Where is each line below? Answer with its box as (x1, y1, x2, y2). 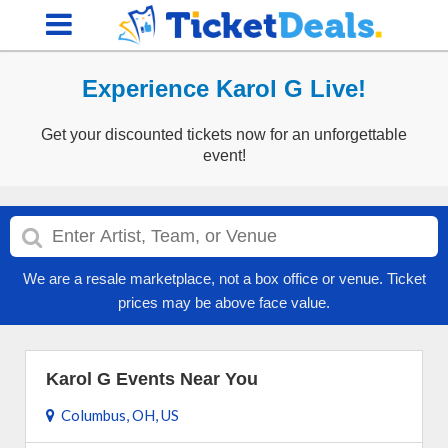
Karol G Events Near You (46, 369, 258, 389)
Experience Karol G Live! (82, 75, 366, 102)
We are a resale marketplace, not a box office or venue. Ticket (22, 270, 426, 287)
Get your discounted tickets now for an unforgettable (41, 126, 407, 143)
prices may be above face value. (118, 294, 330, 311)
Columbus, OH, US (55, 406, 179, 424)
